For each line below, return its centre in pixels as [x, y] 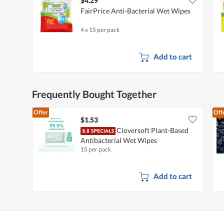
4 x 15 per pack [100, 30]
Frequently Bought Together [94, 94]
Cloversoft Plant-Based [152, 130]
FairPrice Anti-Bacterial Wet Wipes [135, 11]
